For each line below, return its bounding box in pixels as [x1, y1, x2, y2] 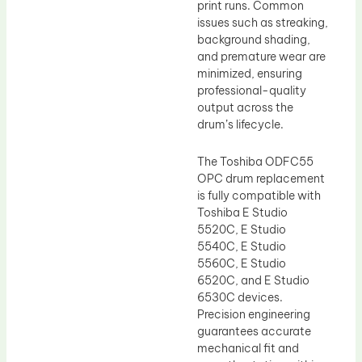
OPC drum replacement [197, 170, 325, 186]
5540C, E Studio [197, 238, 286, 254]
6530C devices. [197, 289, 283, 305]
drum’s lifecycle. [197, 117, 284, 133]
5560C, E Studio [197, 255, 286, 271]
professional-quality [197, 83, 306, 99]
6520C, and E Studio [197, 272, 309, 288]
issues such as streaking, [197, 15, 328, 31]
